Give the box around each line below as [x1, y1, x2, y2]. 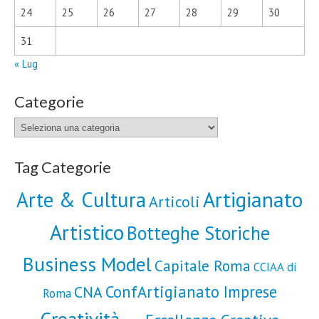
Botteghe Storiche [126, 221, 270, 246]
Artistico [49, 219, 124, 246]
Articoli [149, 192, 200, 212]
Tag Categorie [14, 157, 111, 177]
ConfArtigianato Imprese [105, 281, 277, 303]
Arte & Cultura [16, 187, 146, 214]
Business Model [23, 251, 152, 277]
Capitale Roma [155, 256, 251, 276]
